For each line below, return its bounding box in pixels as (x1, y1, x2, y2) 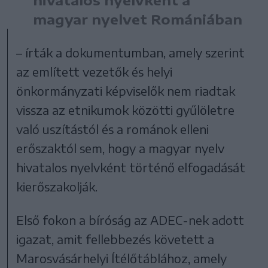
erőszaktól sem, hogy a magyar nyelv (16, 140, 225, 156)
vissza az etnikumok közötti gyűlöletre (16, 102, 235, 117)
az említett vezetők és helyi (16, 63, 173, 79)
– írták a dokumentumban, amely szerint (16, 44, 245, 60)
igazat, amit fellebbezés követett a (16, 231, 215, 246)
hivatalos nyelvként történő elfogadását (16, 159, 246, 175)
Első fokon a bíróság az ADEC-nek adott (16, 212, 245, 227)
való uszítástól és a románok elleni (16, 121, 209, 136)
